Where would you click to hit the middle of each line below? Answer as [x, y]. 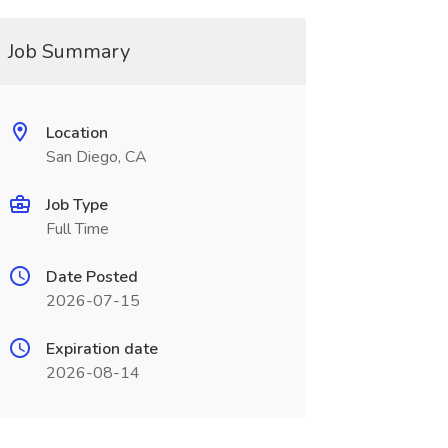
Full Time [77, 229]
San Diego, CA [96, 157]
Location [76, 133]
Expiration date [101, 349]
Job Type [76, 205]
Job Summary [68, 51]
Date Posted [91, 277]
